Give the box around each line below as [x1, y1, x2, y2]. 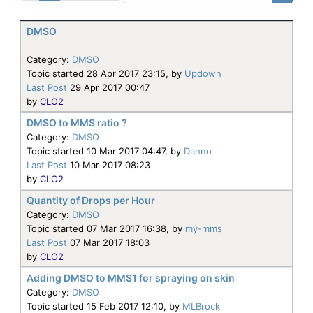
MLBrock [182, 300, 220, 312]
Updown [184, 67, 221, 79]
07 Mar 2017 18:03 [67, 236, 150, 248]
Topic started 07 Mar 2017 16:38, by [27, 222, 185, 234]
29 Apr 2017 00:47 [67, 81, 150, 93]
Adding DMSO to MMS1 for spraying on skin [27, 271, 235, 284]
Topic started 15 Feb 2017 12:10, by [27, 300, 182, 312]
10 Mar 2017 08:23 [67, 159, 150, 170]
